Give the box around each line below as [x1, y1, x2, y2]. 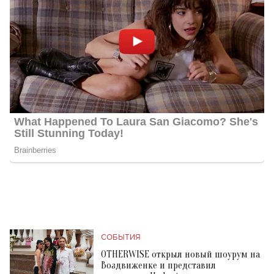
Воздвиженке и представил [101, 260, 216, 272]
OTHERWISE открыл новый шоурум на [101, 249, 260, 261]
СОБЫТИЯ [101, 234, 141, 242]
